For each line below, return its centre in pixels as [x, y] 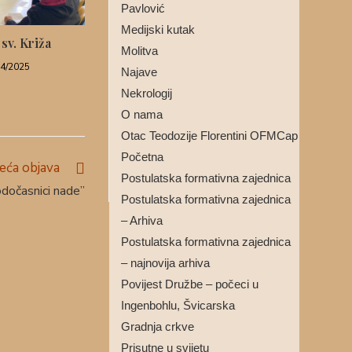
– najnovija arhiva [165, 263]
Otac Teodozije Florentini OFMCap [209, 136]
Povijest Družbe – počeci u [189, 284]
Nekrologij [146, 93]
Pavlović [143, 8]
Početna [142, 157]
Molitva [139, 51]
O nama [141, 114]
